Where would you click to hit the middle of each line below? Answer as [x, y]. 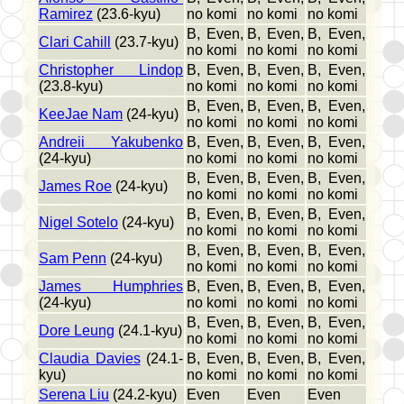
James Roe [75, 187]
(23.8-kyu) [71, 87]
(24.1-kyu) [148, 331]
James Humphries [111, 287]
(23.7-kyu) [145, 42]
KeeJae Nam [81, 115]
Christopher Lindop [111, 70]
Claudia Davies [90, 359]
